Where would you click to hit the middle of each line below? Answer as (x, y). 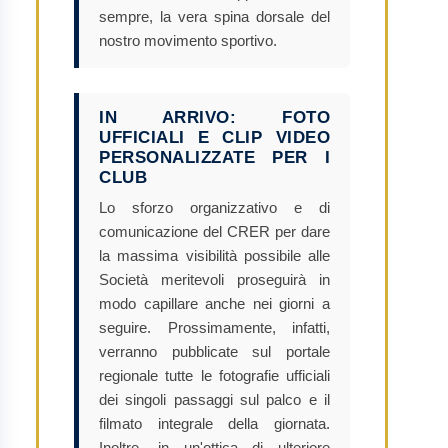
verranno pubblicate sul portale (214, 351)
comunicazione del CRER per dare (214, 231)
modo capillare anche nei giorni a (214, 303)
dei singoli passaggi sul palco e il (214, 399)
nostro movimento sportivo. (188, 40)
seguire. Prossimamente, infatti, (214, 327)
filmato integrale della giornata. (214, 423)
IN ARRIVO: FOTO (214, 117)
